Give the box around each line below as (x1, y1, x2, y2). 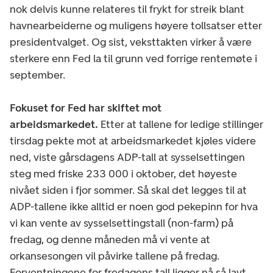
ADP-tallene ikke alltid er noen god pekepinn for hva (10, 199, 258, 213)
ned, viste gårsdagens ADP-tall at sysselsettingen (10, 150, 245, 164)
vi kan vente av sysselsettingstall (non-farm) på (10, 216, 233, 230)
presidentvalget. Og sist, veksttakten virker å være (10, 35, 252, 49)
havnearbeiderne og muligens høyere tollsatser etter (10, 18, 262, 32)
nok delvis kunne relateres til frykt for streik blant (10, 2, 244, 16)
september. (10, 68, 68, 82)
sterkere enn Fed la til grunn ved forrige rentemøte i (10, 51, 257, 65)
